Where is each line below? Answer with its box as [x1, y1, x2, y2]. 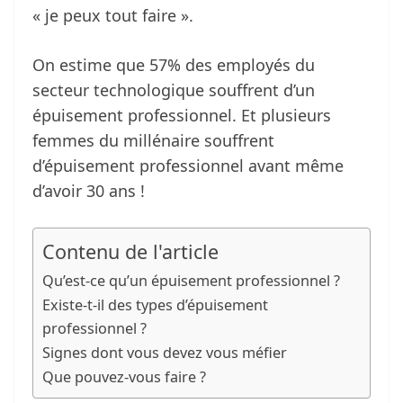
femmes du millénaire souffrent [32, 130, 274, 152]
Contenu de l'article [42, 238, 219, 265]
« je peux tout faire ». [32, 4, 193, 27]
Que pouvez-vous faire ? [42, 367, 206, 388]
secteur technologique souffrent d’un [32, 79, 315, 102]
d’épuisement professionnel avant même [32, 155, 344, 177]
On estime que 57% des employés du [32, 54, 315, 76]
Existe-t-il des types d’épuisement [42, 295, 268, 316]
